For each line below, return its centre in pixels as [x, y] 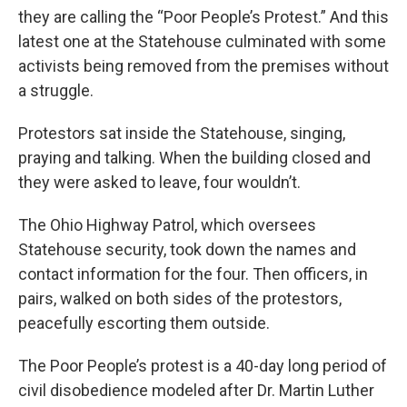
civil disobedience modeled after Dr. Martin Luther [196, 390]
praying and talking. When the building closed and [194, 158]
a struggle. [56, 90]
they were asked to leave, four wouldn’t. [159, 182]
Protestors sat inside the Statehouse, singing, [182, 133]
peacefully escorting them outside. [144, 323]
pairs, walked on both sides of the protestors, [180, 298]
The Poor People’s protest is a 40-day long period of [203, 366]
